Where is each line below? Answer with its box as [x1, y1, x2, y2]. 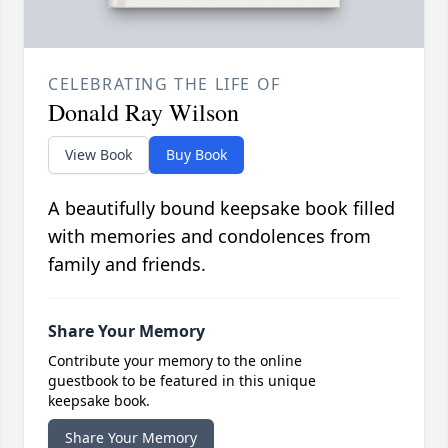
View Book [65, 145, 132, 165]
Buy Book [166, 145, 227, 165]
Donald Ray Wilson [48, 96, 239, 129]
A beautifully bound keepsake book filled [48, 196, 395, 221]
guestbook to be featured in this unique [48, 371, 316, 391]
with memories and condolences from [48, 224, 371, 249]
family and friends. [48, 252, 206, 277]
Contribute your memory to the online [48, 351, 302, 371]
